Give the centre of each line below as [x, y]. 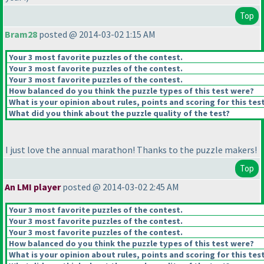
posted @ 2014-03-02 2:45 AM [120, 187]
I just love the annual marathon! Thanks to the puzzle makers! [131, 150]
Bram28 [21, 34]
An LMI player [33, 187]
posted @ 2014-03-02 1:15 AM [96, 34]
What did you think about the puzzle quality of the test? [118, 113]
